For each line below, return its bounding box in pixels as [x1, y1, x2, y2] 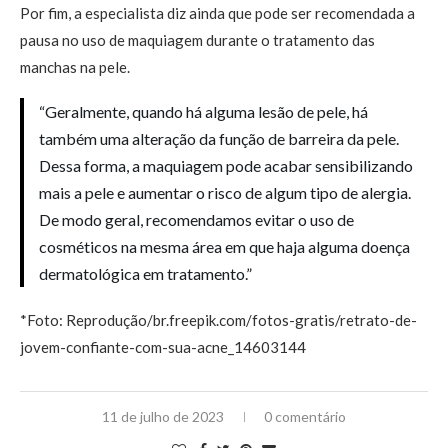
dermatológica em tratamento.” [39, 264, 252, 283]
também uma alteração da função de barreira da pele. [39, 129, 399, 148]
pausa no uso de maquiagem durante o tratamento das [20, 31, 375, 49]
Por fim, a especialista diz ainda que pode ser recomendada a [20, 4, 415, 22]
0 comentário [264, 408, 346, 425]
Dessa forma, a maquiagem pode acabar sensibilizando [39, 156, 413, 175]
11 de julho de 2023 [102, 408, 224, 425]
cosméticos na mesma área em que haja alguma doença [39, 237, 410, 256]
